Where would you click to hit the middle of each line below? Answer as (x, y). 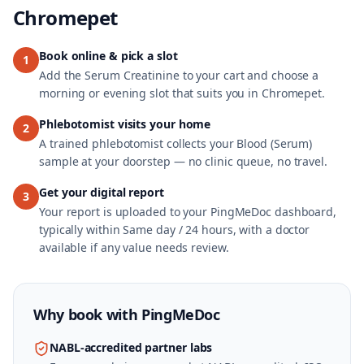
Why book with (87, 314)
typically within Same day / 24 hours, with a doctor (175, 230)
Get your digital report (102, 192)
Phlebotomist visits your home (125, 124)
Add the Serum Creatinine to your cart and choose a (179, 75)
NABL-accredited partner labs (131, 347)
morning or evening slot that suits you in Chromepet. (182, 93)
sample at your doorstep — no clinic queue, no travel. (183, 161)
